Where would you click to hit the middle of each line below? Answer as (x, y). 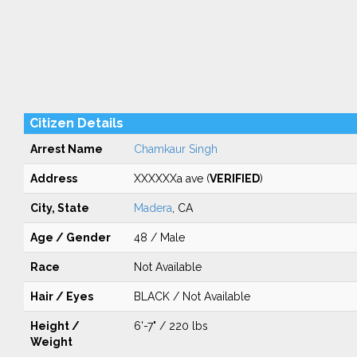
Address (53, 178)
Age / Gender (70, 237)
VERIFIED (234, 178)
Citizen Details (76, 123)
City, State (59, 208)
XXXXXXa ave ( (171, 178)
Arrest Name (66, 149)
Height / (55, 326)
